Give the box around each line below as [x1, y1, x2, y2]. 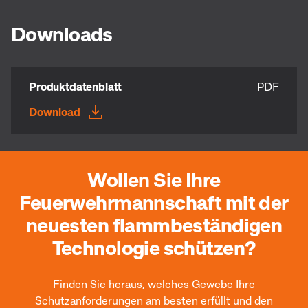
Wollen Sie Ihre [87, 167, 221, 192]
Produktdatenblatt [29, 80, 122, 93]
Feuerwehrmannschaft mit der [19, 190, 289, 214]
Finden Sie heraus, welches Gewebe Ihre [53, 277, 255, 291]
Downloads [11, 21, 113, 46]
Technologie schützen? [52, 235, 256, 260]
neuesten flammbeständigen [25, 212, 283, 237]
